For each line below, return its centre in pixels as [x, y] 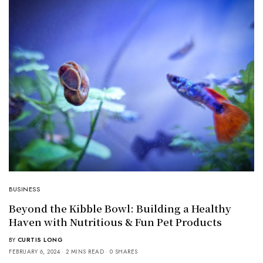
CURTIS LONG [40, 240]
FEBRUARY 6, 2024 [34, 251]
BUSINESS [25, 189]
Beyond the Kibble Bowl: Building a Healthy [120, 208]
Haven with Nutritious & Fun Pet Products [115, 221]
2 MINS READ [85, 251]
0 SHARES [124, 251]
